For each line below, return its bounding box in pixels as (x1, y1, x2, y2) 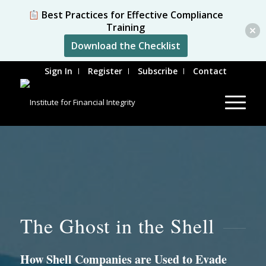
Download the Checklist (71, 39, 180, 52)
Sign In (45, 65, 73, 77)
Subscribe (138, 65, 178, 77)
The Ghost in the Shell (20, 212, 214, 239)
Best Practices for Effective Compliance (39, 8, 223, 21)
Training (106, 21, 145, 34)
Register (88, 65, 123, 77)
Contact (193, 65, 227, 77)
